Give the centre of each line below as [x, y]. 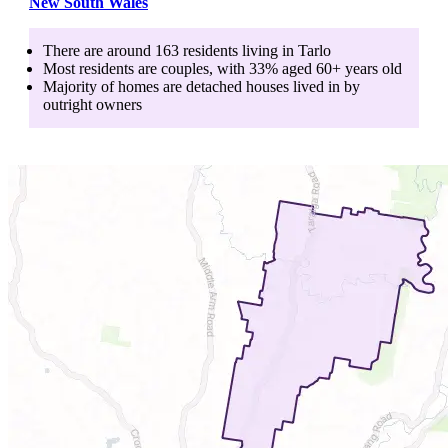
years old [371, 68]
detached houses [237, 86]
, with [227, 68]
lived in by [324, 86]
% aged [290, 68]
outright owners [92, 104]
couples [185, 68]
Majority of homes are [114, 86]
